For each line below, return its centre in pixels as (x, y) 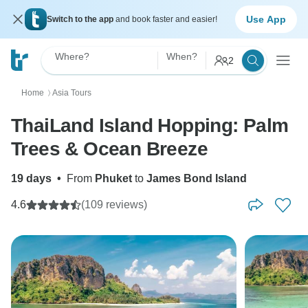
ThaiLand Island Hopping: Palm (150, 125)
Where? (72, 56)
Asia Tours (72, 93)
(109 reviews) (114, 205)
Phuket (113, 178)
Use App (266, 19)
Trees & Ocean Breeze (109, 149)
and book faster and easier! (166, 19)
